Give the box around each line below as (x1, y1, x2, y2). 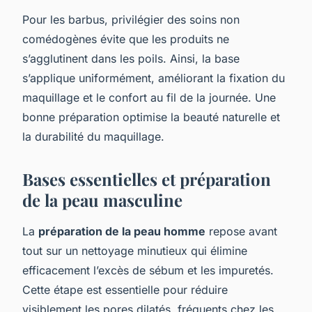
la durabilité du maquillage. (22, 129, 164, 143)
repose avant (205, 224, 277, 238)
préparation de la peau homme (38, 224, 205, 238)
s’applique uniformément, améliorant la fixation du (22, 70, 285, 85)
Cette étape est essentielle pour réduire (22, 282, 228, 297)
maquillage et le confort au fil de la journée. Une (22, 90, 276, 104)
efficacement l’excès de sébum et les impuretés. (22, 263, 274, 277)
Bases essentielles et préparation (22, 167, 271, 190)
